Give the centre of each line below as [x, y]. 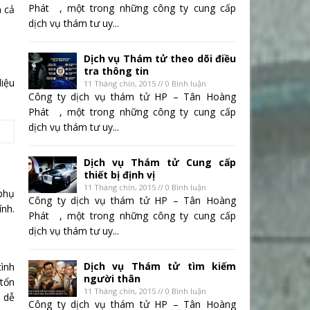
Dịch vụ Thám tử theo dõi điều [160, 59]
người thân [112, 279]
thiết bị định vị [119, 175]
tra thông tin [116, 71]
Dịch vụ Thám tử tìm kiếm [160, 266]
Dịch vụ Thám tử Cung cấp [160, 163]
